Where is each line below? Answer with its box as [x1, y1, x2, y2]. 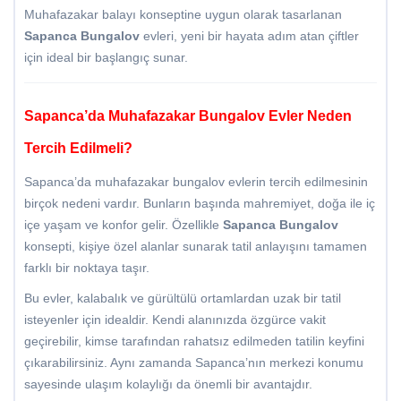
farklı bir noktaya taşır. [24, 260, 149, 276]
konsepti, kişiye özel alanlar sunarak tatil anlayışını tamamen [24, 239, 367, 254]
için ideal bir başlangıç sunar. [24, 50, 188, 65]
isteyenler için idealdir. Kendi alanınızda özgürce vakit [24, 312, 326, 328]
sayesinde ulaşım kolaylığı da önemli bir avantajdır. [24, 377, 312, 392]
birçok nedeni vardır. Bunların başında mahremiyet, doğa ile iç [24, 196, 375, 211]
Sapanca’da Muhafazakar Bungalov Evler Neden [24, 108, 352, 124]
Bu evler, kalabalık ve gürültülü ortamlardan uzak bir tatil [24, 291, 341, 306]
